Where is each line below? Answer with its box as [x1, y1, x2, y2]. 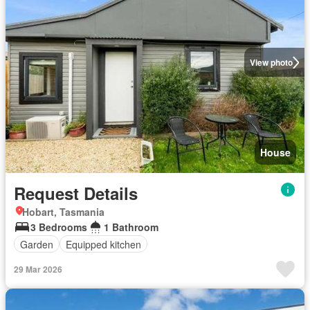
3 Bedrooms [30, 220, 87, 234]
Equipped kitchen [66, 237, 141, 251]
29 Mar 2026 [14, 263, 62, 275]
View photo [249, 56, 293, 69]
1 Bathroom [104, 220, 158, 234]
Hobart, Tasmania [22, 205, 104, 219]
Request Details [14, 181, 138, 205]
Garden [20, 237, 53, 251]
